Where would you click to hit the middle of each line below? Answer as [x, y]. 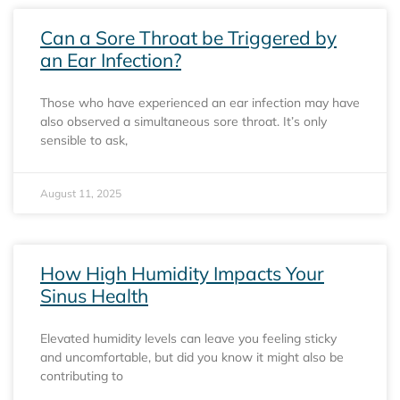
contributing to [82, 375]
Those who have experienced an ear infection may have [200, 102]
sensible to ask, [84, 140]
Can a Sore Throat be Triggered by [188, 37]
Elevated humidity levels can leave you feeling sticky [188, 338]
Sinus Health [94, 295]
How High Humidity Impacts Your [182, 273]
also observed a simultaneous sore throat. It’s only [183, 121]
